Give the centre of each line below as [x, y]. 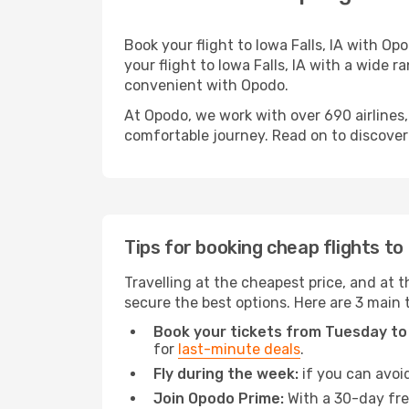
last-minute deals [239, 349]
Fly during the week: [226, 374]
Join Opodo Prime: [219, 399]
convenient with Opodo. [206, 85]
